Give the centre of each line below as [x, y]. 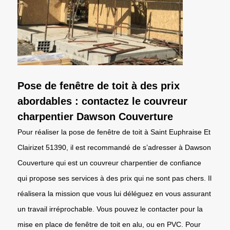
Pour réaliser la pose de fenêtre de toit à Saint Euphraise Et [114, 132]
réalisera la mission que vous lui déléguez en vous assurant [114, 193]
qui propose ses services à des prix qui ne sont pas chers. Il [114, 178]
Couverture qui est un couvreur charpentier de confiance [109, 162]
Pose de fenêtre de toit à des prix [99, 85]
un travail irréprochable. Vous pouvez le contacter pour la [110, 209]
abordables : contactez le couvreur [102, 101]
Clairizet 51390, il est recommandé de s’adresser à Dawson [114, 147]
